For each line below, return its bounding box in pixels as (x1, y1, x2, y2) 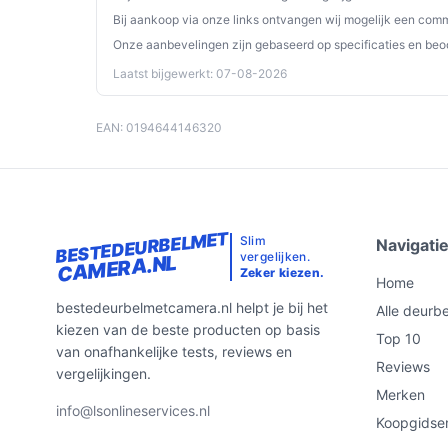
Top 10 (376, 330, 421, 347)
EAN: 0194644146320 (96, 120, 222, 135)
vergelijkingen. (56, 365, 151, 382)
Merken (376, 386, 425, 403)
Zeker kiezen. (239, 265, 325, 280)
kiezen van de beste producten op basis (56, 321, 320, 338)
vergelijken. (239, 249, 311, 264)
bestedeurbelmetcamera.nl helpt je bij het (56, 299, 328, 316)
